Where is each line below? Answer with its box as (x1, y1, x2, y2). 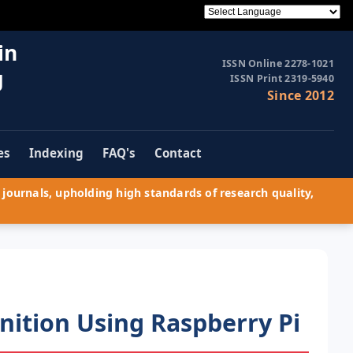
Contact (154, 145, 202, 162)
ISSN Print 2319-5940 (230, 72, 334, 86)
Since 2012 (267, 87, 334, 105)
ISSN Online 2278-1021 (221, 57, 334, 71)
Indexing (29, 145, 84, 162)
